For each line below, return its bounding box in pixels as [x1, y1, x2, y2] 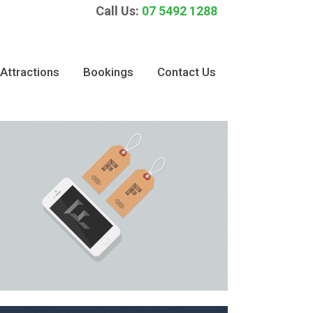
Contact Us [157, 65, 216, 79]
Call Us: [96, 3, 142, 18]
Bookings [83, 65, 133, 79]
